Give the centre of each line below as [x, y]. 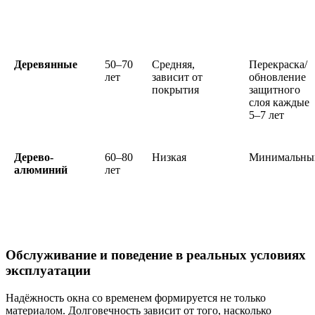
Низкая [169, 157]
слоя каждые [279, 103]
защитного [275, 90]
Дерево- [34, 157]
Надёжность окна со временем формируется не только [136, 297]
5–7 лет [266, 115]
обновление [277, 77]
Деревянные [46, 65]
